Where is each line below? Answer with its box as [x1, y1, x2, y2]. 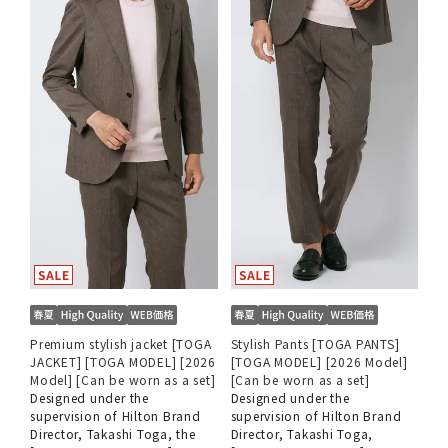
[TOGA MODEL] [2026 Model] [230, 353, 408, 371]
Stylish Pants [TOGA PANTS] [230, 335, 400, 353]
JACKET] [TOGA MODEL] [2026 [30, 353, 217, 371]
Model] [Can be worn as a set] [30, 371, 216, 389]
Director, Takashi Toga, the [30, 425, 196, 443]
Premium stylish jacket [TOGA [30, 335, 212, 353]
